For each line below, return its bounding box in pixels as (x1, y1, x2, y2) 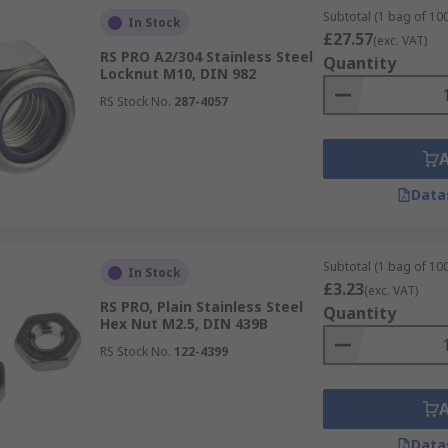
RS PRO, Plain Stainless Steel (99, 297, 303, 316)
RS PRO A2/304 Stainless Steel (99, 47, 313, 66)
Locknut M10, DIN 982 (99, 64, 256, 83)
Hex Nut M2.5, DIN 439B (99, 314, 268, 333)
